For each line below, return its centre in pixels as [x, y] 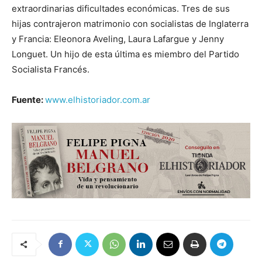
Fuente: [28, 99]
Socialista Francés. [51, 69]
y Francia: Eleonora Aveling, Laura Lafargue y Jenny [118, 39]
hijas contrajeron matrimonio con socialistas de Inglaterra [130, 23]
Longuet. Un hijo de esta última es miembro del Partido [125, 54]
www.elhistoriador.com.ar [98, 99]
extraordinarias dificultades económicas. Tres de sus [121, 8]
